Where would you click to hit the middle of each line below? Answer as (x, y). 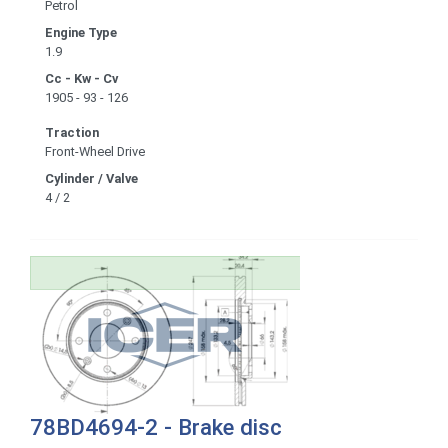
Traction (72, 132)
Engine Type (81, 32)
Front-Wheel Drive (95, 151)
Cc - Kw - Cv (81, 78)
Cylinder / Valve (91, 178)
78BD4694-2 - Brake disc (156, 426)
